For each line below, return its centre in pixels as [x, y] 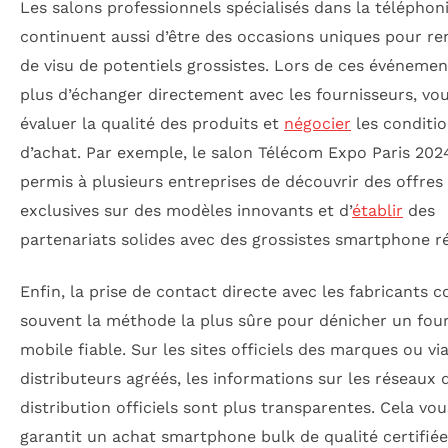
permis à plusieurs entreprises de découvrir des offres [231, 182]
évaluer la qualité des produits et [152, 124]
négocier [317, 124]
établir [377, 211]
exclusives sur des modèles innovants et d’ [186, 211]
